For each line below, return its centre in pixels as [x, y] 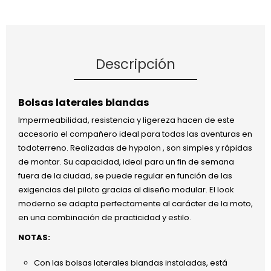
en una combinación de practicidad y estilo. [104, 218]
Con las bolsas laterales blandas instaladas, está [130, 263]
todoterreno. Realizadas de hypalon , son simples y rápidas [135, 148]
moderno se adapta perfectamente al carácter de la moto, [135, 204]
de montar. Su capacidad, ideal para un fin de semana [126, 162]
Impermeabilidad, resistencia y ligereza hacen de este [126, 120]
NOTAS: [34, 238]
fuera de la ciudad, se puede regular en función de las [125, 176]
